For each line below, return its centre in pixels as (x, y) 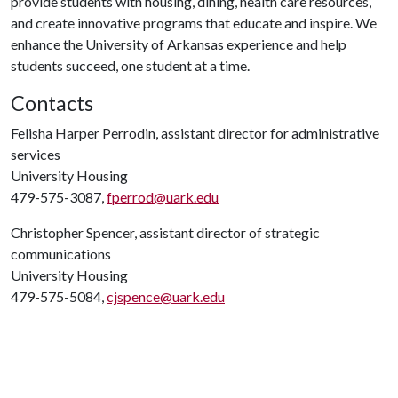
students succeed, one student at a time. (130, 65)
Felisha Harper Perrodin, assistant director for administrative (195, 133)
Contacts (52, 103)
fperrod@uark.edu (163, 197)
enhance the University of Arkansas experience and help (179, 44)
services (36, 154)
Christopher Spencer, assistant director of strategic (165, 232)
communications (61, 254)
